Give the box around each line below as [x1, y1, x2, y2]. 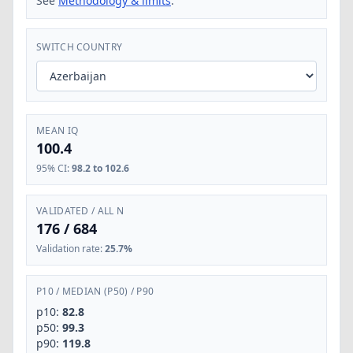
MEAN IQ [36, 124, 79, 137]
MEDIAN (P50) [61, 284, 128, 298]
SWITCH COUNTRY [36, 40, 123, 54]
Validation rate [36, 242, 100, 255]
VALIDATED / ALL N [36, 204, 124, 217]
